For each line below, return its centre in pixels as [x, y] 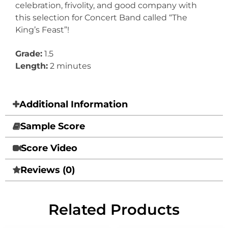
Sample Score [53, 126]
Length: [32, 66]
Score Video [49, 148]
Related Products [114, 210]
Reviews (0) [48, 170]
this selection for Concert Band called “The [101, 17]
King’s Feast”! [42, 30]
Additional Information [74, 105]
